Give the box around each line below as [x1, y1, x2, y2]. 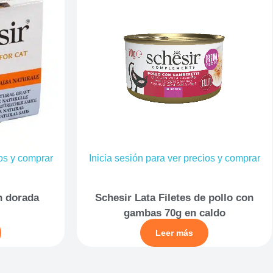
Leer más [155, 227, 193, 238]
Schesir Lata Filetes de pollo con [95, 191, 253, 204]
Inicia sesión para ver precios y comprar [88, 153, 260, 163]
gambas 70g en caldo [123, 207, 225, 219]
